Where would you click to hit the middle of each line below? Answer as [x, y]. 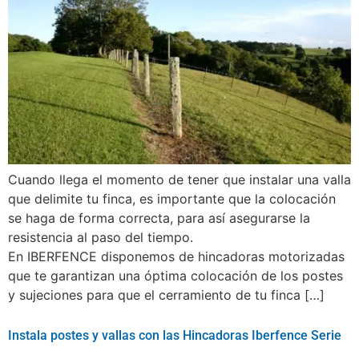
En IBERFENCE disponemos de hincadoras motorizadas [176, 256]
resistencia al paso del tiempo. [103, 237]
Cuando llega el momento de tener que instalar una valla [179, 179]
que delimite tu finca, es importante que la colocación [172, 198]
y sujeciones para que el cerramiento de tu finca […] [166, 294]
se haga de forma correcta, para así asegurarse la [159, 218]
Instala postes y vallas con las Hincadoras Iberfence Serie [175, 336]
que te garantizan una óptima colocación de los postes [175, 275]
